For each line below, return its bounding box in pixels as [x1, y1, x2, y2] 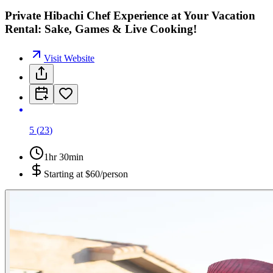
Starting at [44, 169, 85, 180]
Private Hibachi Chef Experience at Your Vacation [5, 9, 255, 22]
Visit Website [44, 53, 94, 64]
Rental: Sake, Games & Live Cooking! [5, 22, 197, 35]
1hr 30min [44, 152, 83, 163]
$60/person [85, 169, 128, 180]
